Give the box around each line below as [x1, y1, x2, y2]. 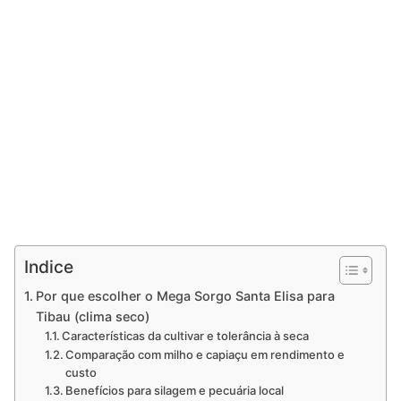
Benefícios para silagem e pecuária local [65, 382, 285, 397]
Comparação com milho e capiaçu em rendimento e [65, 346, 346, 362]
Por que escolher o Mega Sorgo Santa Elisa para [35, 287, 335, 303]
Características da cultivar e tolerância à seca [62, 328, 310, 343]
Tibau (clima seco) [35, 308, 149, 324]
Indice [24, 256, 73, 278]
